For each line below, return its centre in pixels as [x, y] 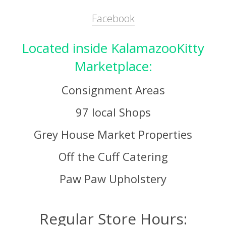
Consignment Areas [113, 90]
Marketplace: [113, 66]
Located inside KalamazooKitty [113, 48]
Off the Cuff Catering [113, 157]
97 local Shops [113, 112]
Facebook [113, 19]
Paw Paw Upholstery [113, 179]
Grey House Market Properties [113, 134]
